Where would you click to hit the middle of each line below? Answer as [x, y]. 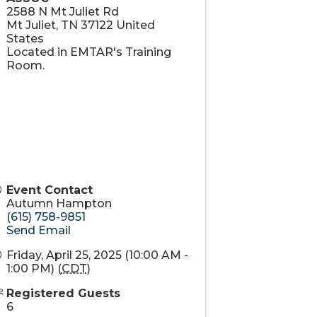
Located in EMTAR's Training [88, 52]
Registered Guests [63, 293]
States [25, 39]
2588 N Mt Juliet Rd [62, 12]
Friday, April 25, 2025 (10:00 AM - [97, 255]
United [135, 25]
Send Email [38, 230]
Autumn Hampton [59, 203]
